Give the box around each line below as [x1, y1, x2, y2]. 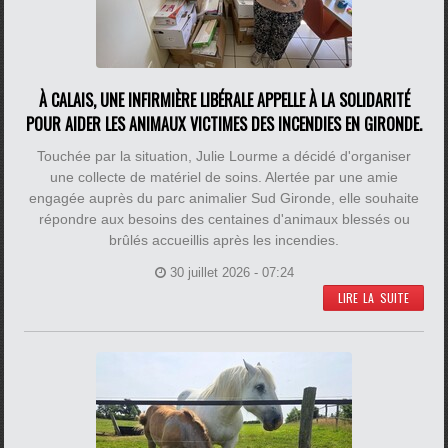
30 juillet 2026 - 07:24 [169, 265, 294, 280]
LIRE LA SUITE [337, 289, 409, 306]
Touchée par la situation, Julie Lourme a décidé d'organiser [37, 148, 411, 164]
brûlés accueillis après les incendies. [109, 232, 339, 248]
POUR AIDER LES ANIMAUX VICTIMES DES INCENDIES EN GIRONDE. [26, 112, 422, 136]
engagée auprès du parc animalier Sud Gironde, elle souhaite [29, 190, 419, 206]
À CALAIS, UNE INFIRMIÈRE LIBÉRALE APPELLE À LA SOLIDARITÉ [38, 88, 410, 112]
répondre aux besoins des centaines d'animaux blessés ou [38, 211, 410, 227]
